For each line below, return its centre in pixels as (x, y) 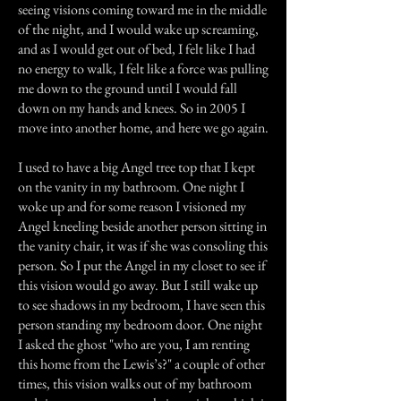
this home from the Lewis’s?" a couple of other (141, 364)
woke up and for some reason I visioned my (132, 206)
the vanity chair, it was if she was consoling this (143, 246)
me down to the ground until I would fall (128, 88)
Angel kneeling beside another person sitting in (142, 226)
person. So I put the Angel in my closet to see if (142, 265)
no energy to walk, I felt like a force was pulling (143, 68)
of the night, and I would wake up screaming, (138, 29)
